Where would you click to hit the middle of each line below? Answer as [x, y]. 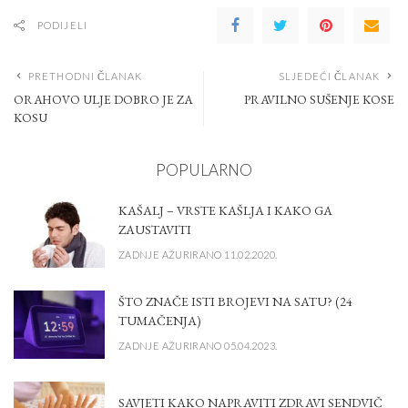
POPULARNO [204, 169]
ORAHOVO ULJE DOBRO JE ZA [103, 99]
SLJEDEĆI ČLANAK [329, 76]
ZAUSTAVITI [155, 230]
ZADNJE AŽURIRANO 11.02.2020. [198, 255]
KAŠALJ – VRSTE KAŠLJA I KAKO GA [225, 211]
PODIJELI [62, 25]
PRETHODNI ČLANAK [86, 76]
